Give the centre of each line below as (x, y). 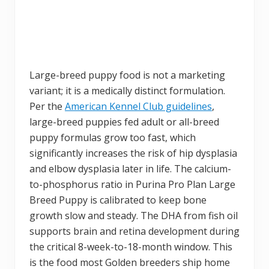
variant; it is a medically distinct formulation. (127, 90)
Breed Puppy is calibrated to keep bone (118, 200)
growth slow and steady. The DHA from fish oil (134, 215)
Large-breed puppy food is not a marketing (127, 75)
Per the (47, 106)
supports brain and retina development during (134, 231)
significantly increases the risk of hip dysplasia (133, 153)
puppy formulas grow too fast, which (113, 137)
